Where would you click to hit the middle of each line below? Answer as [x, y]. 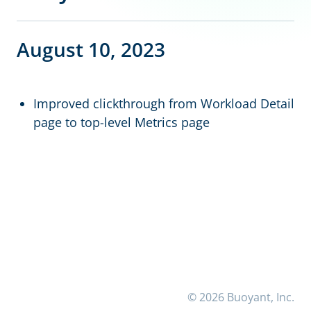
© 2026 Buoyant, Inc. [241, 297]
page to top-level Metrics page [121, 122]
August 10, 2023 [91, 49]
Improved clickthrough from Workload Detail [164, 103]
